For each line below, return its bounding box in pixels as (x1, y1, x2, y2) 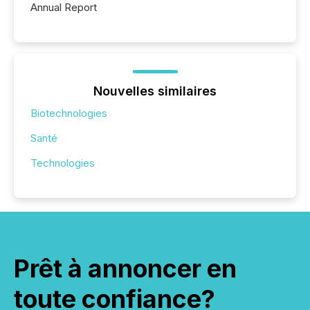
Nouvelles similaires (93, 84, 217, 99)
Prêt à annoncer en (14, 253, 237, 284)
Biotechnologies (30, 107, 107, 120)
